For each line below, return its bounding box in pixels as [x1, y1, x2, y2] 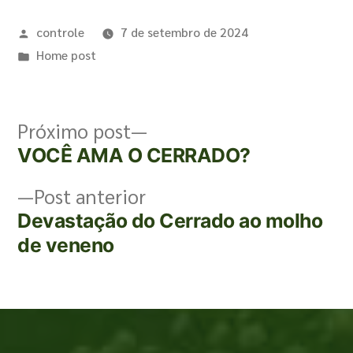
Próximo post [17, 118, 131, 143]
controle [35, 24, 84, 40]
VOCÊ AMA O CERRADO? [17, 143, 251, 167]
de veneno [17, 233, 114, 257]
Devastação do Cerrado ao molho [17, 209, 323, 232]
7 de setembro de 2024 [120, 24, 248, 40]
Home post [35, 46, 96, 63]
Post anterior [34, 184, 146, 209]
